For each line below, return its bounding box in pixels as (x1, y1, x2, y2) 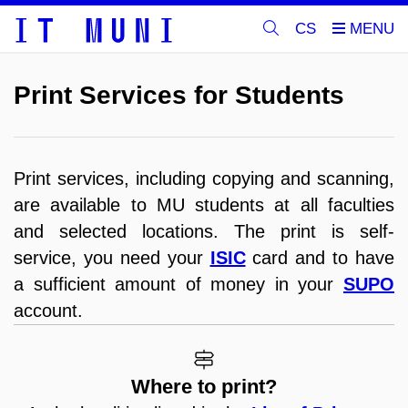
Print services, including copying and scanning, (14, 168, 394, 189)
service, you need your (14, 248, 210, 268)
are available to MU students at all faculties (14, 195, 394, 215)
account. (14, 301, 83, 321)
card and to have (245, 248, 394, 268)
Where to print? (131, 375, 277, 398)
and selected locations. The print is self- (14, 221, 394, 241)
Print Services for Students (14, 81, 344, 109)
